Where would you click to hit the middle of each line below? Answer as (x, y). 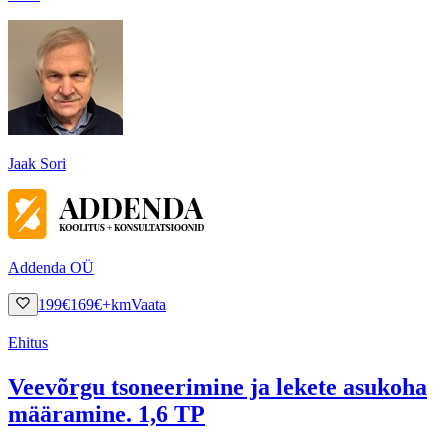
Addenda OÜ (51, 267)
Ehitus (28, 342)
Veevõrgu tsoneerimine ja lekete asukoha (217, 386)
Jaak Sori (37, 163)
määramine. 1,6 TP (106, 413)
